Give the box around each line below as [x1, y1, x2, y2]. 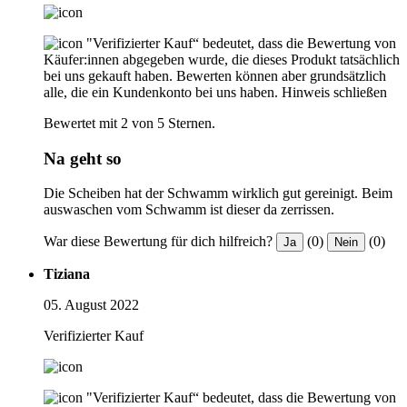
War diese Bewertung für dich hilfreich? [44, 233, 273, 250]
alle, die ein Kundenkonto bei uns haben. [44, 84, 278, 100]
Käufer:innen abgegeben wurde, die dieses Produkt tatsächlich [44, 51, 400, 67]
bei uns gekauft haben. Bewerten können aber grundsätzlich [44, 67, 386, 84]
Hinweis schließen [282, 84, 387, 100]
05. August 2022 [44, 297, 139, 313]
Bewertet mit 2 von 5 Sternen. [44, 114, 215, 131]
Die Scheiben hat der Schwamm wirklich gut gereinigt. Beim [44, 185, 392, 202]
